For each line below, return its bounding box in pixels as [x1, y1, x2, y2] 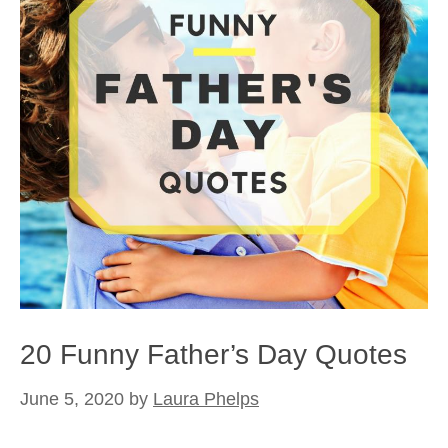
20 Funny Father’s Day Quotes [20, 339, 407, 370]
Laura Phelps [153, 389, 259, 409]
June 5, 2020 [20, 389, 124, 409]
